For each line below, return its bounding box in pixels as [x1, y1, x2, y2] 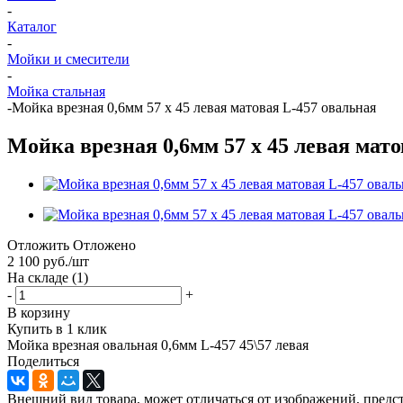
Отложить [7, 237, 69, 253]
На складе [7, 269, 72, 285]
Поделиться [7, 353, 79, 369]
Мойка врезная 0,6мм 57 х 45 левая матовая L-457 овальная [12, 100, 376, 115]
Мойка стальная [7, 84, 105, 99]
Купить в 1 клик [7, 320, 107, 336]
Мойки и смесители [7, 51, 130, 67]
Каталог [7, 19, 57, 34]
